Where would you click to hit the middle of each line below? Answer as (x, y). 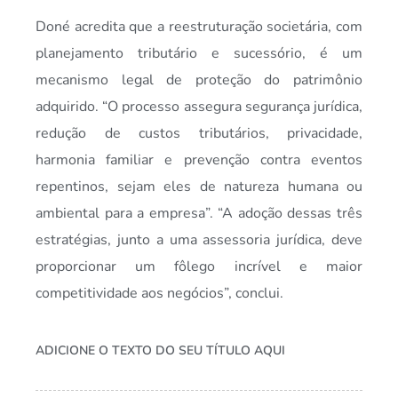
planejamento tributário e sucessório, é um (199, 54)
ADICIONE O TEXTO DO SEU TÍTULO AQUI (160, 350)
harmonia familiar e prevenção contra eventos (199, 160)
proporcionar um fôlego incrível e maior (199, 267)
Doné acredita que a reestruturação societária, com (199, 27)
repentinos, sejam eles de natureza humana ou (199, 187)
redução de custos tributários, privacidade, (199, 134)
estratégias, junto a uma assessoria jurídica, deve (199, 240)
